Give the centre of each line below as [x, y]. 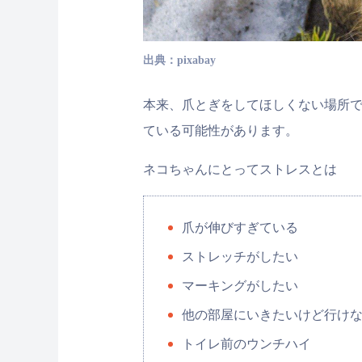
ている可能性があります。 [221, 131]
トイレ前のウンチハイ [246, 344]
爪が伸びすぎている [240, 228]
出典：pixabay [179, 61]
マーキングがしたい [240, 286]
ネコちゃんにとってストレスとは [240, 170]
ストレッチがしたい [240, 257]
